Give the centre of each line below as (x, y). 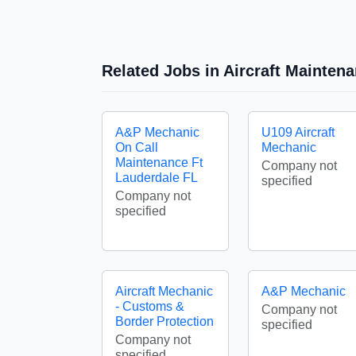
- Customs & (150, 306)
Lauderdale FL (157, 178)
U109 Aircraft (298, 132)
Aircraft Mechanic (164, 291)
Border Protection (164, 321)
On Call (137, 147)
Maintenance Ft (159, 163)
